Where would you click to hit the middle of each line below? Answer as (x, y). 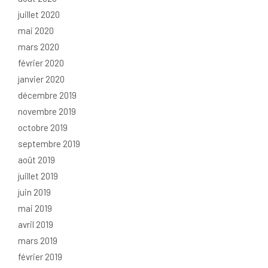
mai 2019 (35, 208)
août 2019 (36, 160)
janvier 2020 (41, 79)
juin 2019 (34, 192)
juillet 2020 (39, 15)
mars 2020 (39, 47)
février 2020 (41, 63)
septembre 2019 (49, 144)
